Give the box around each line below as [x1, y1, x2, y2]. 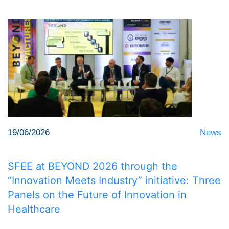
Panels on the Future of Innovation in [8, 189, 187, 201]
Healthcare [8, 203, 60, 216]
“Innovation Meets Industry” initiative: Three [8, 174, 221, 187]
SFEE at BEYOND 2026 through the [8, 160, 177, 173]
